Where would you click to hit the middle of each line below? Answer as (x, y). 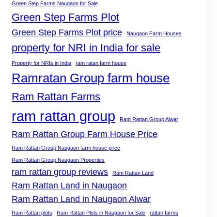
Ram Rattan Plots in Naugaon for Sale (101, 213)
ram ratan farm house (101, 63)
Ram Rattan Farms (56, 97)
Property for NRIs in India (42, 63)
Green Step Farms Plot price (67, 33)
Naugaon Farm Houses (154, 34)
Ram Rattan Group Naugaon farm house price (66, 148)
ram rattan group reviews (60, 172)
